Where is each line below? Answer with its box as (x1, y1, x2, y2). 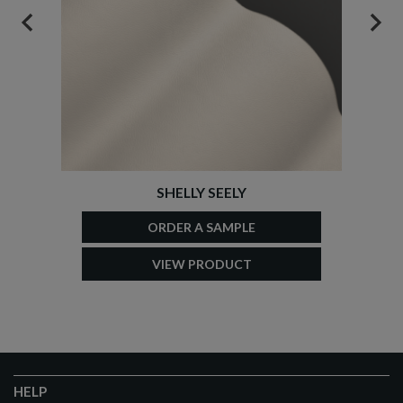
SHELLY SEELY (157, 184, 246, 201)
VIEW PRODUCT (151, 256, 252, 272)
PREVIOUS (25, 22, 92, 40)
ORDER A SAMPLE (148, 219, 255, 235)
